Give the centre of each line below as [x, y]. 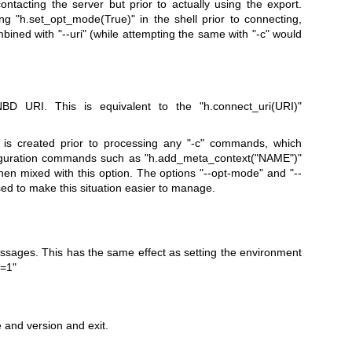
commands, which [253, 143]
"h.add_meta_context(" [202, 158]
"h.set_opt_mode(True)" [75, 18]
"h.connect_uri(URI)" [251, 106]
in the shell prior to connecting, [218, 18]
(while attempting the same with [169, 33]
